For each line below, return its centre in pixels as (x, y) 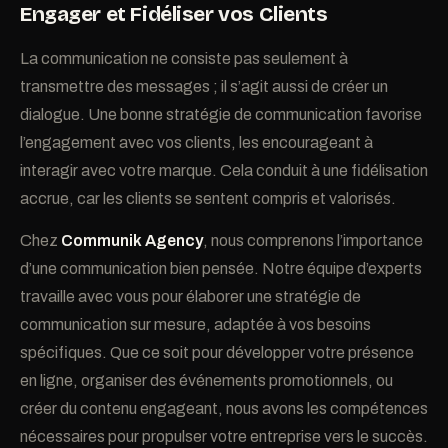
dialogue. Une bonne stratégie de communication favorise (221, 114)
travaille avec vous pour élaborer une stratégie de (190, 296)
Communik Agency (132, 240)
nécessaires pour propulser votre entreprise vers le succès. (224, 436)
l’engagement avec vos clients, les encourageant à (196, 142)
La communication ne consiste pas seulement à (184, 58)
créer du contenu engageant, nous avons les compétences (224, 408)
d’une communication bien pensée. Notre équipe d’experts (221, 268)
